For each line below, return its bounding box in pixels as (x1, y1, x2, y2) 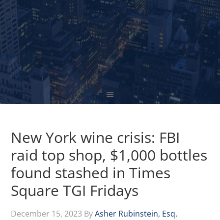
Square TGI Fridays (11, 180, 139, 200)
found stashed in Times (11, 163, 171, 183)
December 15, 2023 (11, 208, 82, 219)
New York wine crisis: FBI (11, 127, 180, 147)
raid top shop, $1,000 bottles (11, 145, 208, 165)
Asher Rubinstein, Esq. (95, 208, 178, 219)
